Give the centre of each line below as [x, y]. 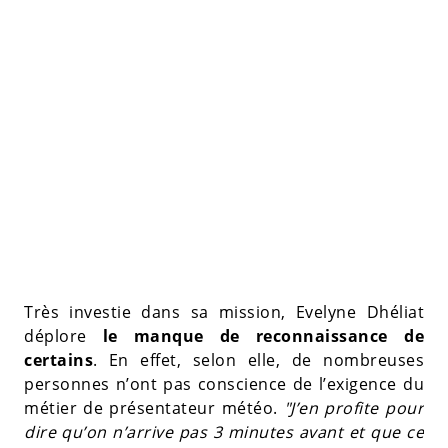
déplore [55, 335]
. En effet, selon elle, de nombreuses [258, 359]
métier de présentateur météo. [154, 407]
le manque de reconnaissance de [255, 335]
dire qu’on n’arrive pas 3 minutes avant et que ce [224, 431]
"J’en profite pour [354, 407]
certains [58, 359]
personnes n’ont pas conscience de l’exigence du [224, 383]
